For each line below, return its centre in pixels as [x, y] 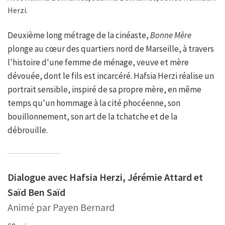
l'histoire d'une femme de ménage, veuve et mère [98, 63]
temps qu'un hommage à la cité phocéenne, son [94, 103]
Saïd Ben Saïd [36, 192]
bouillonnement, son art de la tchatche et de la [92, 117]
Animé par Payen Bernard [61, 207]
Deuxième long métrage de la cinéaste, [79, 35]
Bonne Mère [171, 35]
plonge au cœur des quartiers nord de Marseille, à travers [111, 49]
